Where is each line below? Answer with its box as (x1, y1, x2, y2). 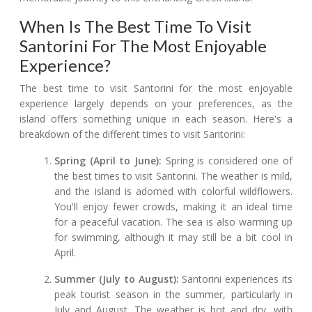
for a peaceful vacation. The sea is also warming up (54, 215, 292, 229)
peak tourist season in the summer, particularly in (54, 288, 292, 302)
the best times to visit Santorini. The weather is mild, (54, 169, 292, 183)
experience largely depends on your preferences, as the (19, 97, 292, 111)
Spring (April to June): (54, 154, 162, 168)
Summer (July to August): (54, 272, 179, 286)
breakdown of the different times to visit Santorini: (19, 127, 245, 141)
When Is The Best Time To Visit (19, 16, 251, 37)
